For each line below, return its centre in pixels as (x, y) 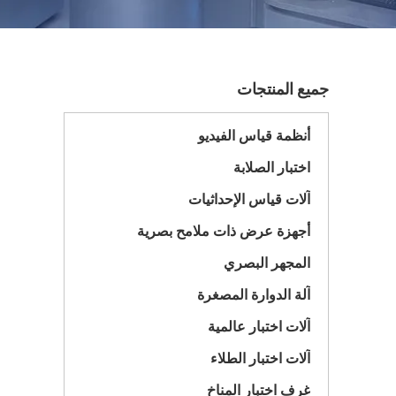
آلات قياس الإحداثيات (249, 199)
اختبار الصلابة (272, 168)
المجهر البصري (267, 263)
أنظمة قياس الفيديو (254, 136)
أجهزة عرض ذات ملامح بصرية (224, 231)
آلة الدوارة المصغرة (254, 295)
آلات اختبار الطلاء (260, 358)
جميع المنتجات (283, 89)
